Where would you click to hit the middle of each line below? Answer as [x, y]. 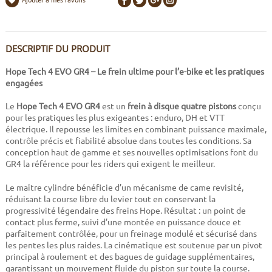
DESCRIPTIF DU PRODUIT [57, 49]
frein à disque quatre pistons [182, 106]
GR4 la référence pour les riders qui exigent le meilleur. [110, 164]
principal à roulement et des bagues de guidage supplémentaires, [130, 257]
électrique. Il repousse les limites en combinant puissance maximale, [136, 129]
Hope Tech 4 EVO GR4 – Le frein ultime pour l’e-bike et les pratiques [134, 71]
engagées [24, 83]
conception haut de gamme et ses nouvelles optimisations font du [131, 152]
